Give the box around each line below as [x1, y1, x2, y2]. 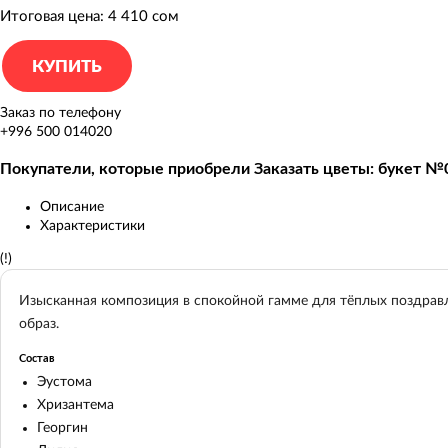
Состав [19, 354, 55, 365]
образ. [19, 317, 59, 332]
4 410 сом [108, 8, 179, 24]
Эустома [37, 374, 92, 389]
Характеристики [40, 218, 145, 233]
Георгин [37, 420, 88, 435]
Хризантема [37, 397, 114, 412]
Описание [40, 199, 104, 214]
